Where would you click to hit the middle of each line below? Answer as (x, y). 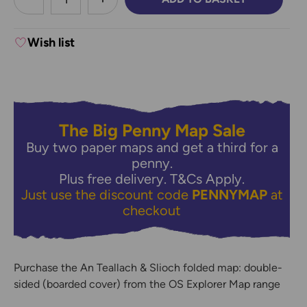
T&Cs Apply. (208, 179)
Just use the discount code (106, 195)
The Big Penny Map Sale (152, 131)
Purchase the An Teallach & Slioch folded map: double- (148, 268)
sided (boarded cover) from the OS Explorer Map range (147, 284)
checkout (152, 211)
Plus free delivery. (115, 179)
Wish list (51, 43)
